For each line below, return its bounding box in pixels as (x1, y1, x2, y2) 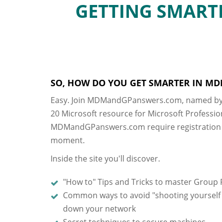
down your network (63, 203, 136, 214)
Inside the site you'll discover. (51, 153, 160, 164)
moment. (51, 135, 85, 146)
